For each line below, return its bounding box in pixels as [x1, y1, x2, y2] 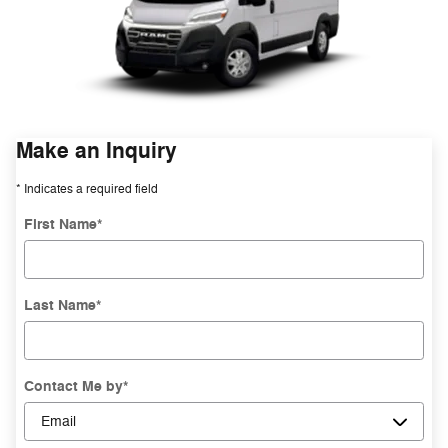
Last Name [24, 296, 96, 316]
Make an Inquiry [16, 137, 177, 166]
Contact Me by [24, 377, 123, 397]
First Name [24, 215, 97, 235]
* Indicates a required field [16, 181, 158, 198]
